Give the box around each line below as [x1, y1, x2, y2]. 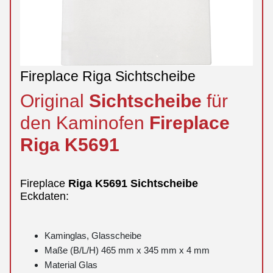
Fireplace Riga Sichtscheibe [20, 68, 196, 84]
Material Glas [44, 260, 97, 271]
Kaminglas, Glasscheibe [44, 230, 141, 241]
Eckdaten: [20, 190, 69, 203]
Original [20, 90, 89, 111]
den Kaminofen [20, 112, 149, 133]
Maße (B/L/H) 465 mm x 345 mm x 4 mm [44, 245, 210, 256]
